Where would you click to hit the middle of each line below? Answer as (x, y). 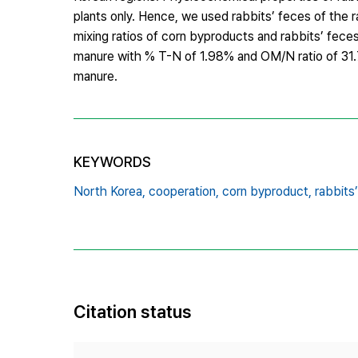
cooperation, (184, 191)
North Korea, (109, 191)
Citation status (133, 311)
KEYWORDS (112, 161)
